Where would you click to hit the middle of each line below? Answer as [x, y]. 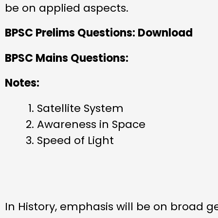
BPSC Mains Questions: [67, 58]
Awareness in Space [91, 124]
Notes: [23, 83]
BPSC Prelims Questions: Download [99, 33]
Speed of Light [75, 140]
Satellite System [80, 108]
